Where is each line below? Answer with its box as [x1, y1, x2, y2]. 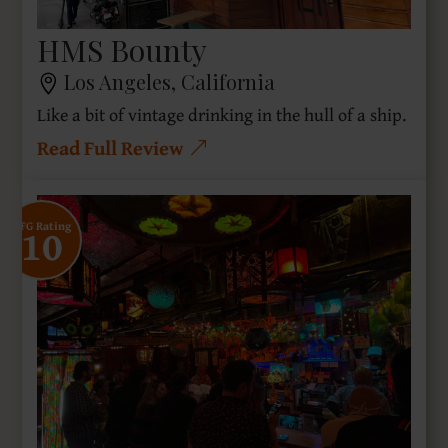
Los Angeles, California [64, 67, 276, 95]
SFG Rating [13, 216, 71, 234]
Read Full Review [37, 132, 184, 162]
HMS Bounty [37, 29, 208, 70]
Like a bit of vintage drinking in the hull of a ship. [37, 100, 407, 128]
